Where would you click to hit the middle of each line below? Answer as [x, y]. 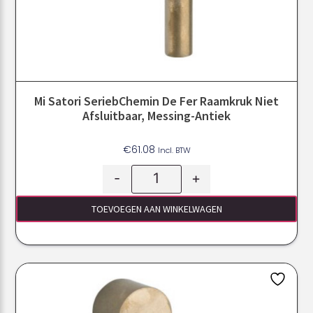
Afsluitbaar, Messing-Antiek [156, 115]
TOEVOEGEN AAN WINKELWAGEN [156, 209]
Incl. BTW [174, 150]
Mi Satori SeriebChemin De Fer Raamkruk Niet [156, 101]
